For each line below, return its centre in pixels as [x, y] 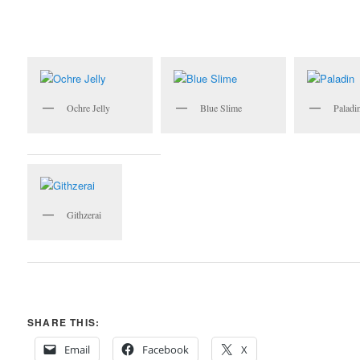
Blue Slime [221, 108]
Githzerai [84, 215]
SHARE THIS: [64, 323]
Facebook [166, 350]
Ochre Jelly [89, 108]
